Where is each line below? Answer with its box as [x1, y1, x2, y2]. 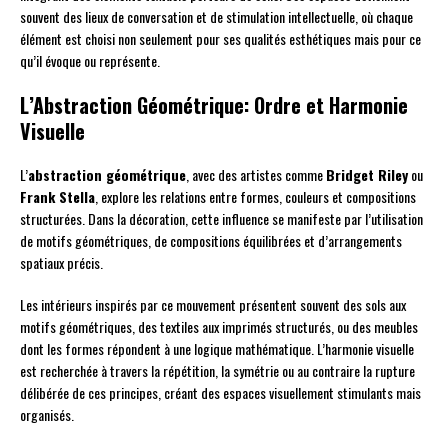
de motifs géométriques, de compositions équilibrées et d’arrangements [20, 230, 402, 252]
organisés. [20, 404, 74, 426]
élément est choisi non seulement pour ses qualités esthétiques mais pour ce [20, 28, 421, 50]
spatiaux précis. [20, 252, 103, 274]
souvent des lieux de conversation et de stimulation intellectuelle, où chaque [20, 6, 413, 28]
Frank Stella [20, 186, 95, 208]
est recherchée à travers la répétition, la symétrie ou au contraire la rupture [20, 360, 415, 382]
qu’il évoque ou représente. [20, 50, 160, 72]
